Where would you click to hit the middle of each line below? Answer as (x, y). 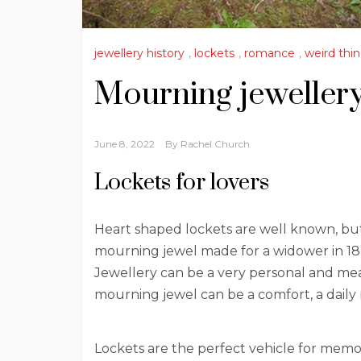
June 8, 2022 (124, 144)
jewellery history (139, 54)
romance (270, 54)
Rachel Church (215, 144)
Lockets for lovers (182, 183)
